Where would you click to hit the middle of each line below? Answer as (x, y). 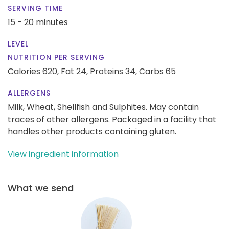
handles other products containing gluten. (92, 131)
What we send (41, 188)
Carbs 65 (157, 71)
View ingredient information (63, 154)
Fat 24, (74, 71)
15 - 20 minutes (38, 22)
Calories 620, (34, 71)
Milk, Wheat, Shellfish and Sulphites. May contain (103, 107)
